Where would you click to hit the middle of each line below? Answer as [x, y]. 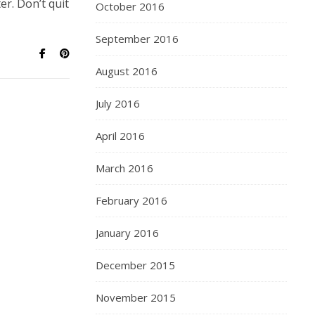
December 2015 [135, 265]
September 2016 [137, 39]
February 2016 [131, 200]
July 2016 [118, 103]
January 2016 [127, 233]
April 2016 [120, 136]
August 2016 [127, 71]
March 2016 [124, 168]
